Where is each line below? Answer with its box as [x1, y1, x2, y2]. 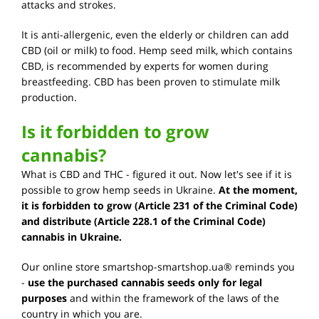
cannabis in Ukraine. [21, 230, 122, 244]
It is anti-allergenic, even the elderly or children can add [21, 28, 289, 42]
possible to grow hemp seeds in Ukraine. [21, 183, 219, 197]
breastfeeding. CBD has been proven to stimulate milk [21, 75, 280, 89]
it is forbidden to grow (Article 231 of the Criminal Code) [21, 199, 298, 213]
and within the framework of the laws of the [70, 291, 279, 305]
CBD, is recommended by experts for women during [21, 59, 268, 73]
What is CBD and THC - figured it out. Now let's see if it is [21, 167, 292, 182]
